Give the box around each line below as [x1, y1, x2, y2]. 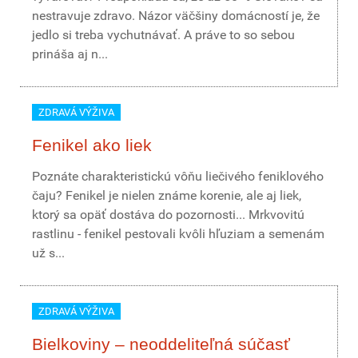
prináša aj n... [32, 46, 108, 62]
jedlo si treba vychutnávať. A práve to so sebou [32, 27, 295, 42]
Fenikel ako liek [32, 136, 152, 154]
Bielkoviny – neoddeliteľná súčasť [32, 335, 290, 353]
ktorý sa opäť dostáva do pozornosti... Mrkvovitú [32, 207, 304, 222]
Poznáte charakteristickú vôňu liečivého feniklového [32, 169, 324, 184]
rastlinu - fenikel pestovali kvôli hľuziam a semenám [32, 226, 324, 241]
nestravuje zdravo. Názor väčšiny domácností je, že [32, 8, 320, 23]
